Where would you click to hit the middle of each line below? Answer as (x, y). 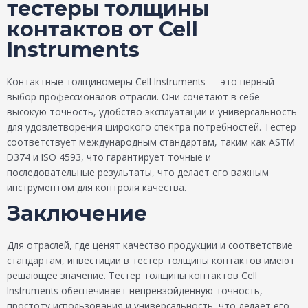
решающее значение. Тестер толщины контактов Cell (132, 276)
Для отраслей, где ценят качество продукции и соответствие (150, 245)
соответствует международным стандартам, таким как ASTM (151, 142)
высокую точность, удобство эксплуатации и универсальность (152, 111)
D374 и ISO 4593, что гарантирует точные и (109, 157)
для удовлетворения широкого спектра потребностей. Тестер (152, 126)
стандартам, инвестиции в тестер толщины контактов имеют (151, 261)
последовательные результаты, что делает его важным (138, 172)
